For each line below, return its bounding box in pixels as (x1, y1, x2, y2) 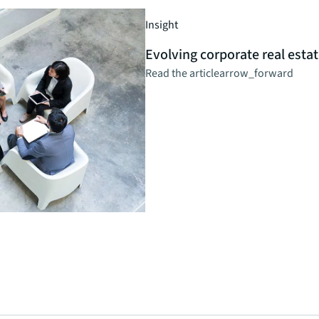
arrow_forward (219, 66, 293, 82)
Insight (145, 17, 178, 33)
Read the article (145, 66, 219, 82)
